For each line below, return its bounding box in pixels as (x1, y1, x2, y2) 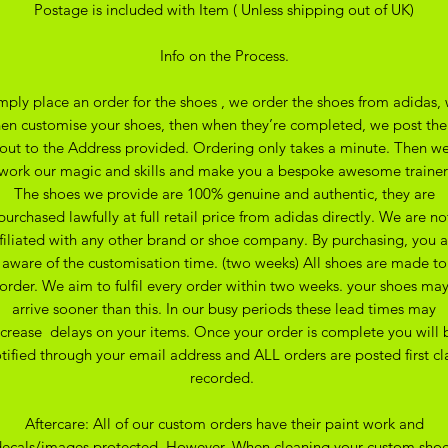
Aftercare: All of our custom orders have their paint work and (24, 413, 424, 433)
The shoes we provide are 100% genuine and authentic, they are (13, 183, 435, 203)
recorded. (190, 367, 258, 387)
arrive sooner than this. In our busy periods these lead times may (12, 298, 436, 318)
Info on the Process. (159, 45, 289, 65)
